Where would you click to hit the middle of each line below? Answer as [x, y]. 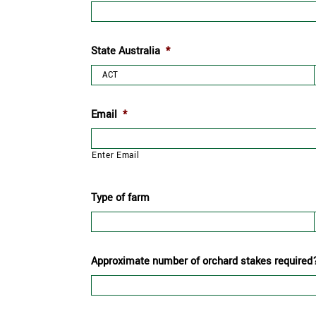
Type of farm [120, 197]
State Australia [126, 51]
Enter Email [116, 155]
